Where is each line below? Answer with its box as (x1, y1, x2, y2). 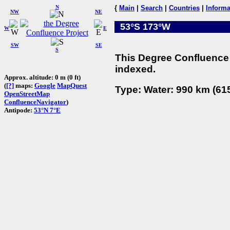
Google (34, 81, 55, 89)
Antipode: (4, 106, 34, 114)
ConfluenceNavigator (4, 98, 66, 106)
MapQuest (57, 81, 87, 89)
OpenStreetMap (4, 89, 50, 98)
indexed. (115, 63, 156, 74)
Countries (169, 4, 200, 12)
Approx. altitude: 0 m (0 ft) (4, 73, 81, 81)
